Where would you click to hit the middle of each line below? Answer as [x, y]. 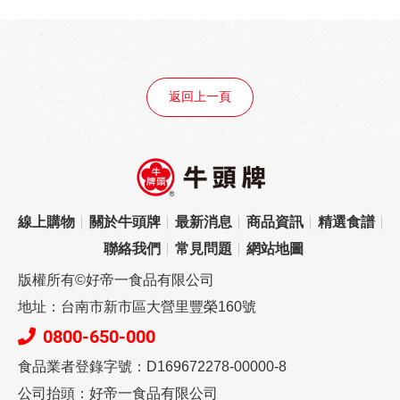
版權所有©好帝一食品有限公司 [116, 280]
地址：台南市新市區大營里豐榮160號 [137, 307]
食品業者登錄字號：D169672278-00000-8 [152, 367]
